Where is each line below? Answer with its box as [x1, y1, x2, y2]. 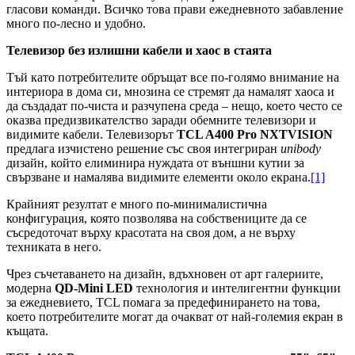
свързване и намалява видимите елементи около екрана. [6, 170, 311, 185]
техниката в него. [6, 240, 101, 254]
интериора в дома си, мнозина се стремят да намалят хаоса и [6, 85, 334, 99]
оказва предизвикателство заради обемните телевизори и [6, 113, 316, 128]
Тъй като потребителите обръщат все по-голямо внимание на [6, 71, 339, 85]
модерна [6, 281, 55, 296]
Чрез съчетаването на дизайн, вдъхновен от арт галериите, [6, 267, 323, 281]
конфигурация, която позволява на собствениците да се [6, 212, 307, 226]
